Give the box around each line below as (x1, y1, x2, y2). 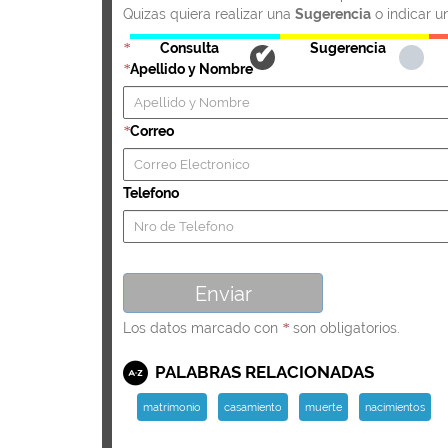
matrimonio (142, 399, 201, 414)
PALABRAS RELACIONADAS (151, 361, 374, 382)
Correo (130, 122, 174, 139)
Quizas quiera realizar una (123, 5, 295, 22)
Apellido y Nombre (130, 60, 253, 77)
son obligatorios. (289, 319, 400, 336)
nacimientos (364, 399, 425, 414)
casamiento (223, 399, 282, 414)
